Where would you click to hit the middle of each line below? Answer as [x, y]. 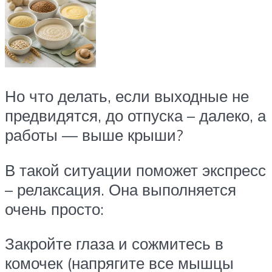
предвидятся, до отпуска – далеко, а [135, 116]
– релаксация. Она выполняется [121, 189]
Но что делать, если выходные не [127, 96]
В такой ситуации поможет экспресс [135, 170]
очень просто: [54, 209]
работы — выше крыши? [94, 135]
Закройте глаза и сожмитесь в [114, 244]
